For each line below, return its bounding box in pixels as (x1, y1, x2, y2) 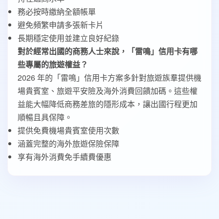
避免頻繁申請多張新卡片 (18, 19, 104, 30)
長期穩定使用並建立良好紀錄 (18, 32, 119, 44)
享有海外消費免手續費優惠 (18, 151, 111, 162)
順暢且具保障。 (18, 111, 72, 123)
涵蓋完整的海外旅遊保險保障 (18, 138, 119, 149)
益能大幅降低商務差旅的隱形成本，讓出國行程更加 (18, 98, 197, 109)
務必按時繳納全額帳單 (18, 6, 96, 17)
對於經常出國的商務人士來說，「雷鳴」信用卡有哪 (18, 45, 197, 57)
